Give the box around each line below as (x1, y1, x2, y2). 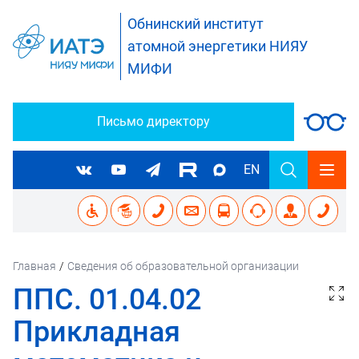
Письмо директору (97, 114, 210, 129)
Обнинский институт (127, 15, 264, 32)
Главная (13, 260, 56, 272)
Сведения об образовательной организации (67, 260, 299, 272)
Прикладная (13, 315, 180, 349)
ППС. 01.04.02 (13, 283, 201, 317)
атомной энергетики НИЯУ (127, 38, 309, 54)
